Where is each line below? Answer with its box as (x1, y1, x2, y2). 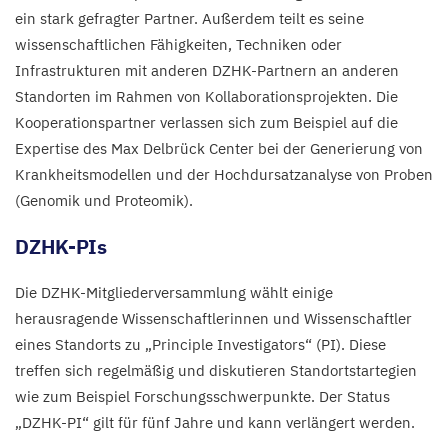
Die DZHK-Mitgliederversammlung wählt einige (15, 282, 333, 302)
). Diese (336, 334, 386, 354)
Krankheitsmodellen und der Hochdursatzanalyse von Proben (15, 164, 433, 184)
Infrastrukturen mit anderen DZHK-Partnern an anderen (15, 60, 399, 80)
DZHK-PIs (15, 232, 108, 260)
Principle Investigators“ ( (152, 334, 321, 354)
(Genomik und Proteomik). (15, 190, 193, 210)
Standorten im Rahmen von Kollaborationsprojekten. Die (15, 86, 398, 106)
